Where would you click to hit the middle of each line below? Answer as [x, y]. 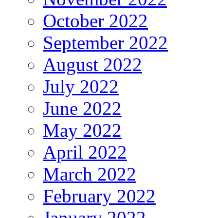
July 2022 [81, 87]
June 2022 [82, 109]
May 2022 [82, 130]
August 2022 [92, 65]
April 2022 [85, 152]
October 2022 [95, 21]
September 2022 [105, 43]
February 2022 [99, 196]
